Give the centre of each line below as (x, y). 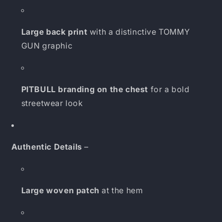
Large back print (54, 32)
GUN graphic (47, 46)
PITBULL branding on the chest (84, 89)
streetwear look (52, 103)
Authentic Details (47, 147)
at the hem (121, 190)
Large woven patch (60, 190)
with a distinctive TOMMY (139, 32)
